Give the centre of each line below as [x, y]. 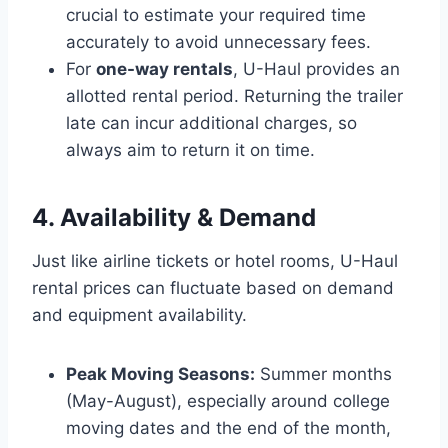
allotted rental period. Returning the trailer [234, 95]
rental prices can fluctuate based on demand [213, 287]
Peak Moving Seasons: [160, 373]
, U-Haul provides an [316, 68]
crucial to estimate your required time [216, 14]
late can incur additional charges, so [211, 122]
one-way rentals [164, 68]
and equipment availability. [139, 314]
